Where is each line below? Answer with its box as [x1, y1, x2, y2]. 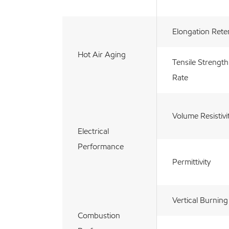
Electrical [78, 126, 109, 136]
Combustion [78, 210, 120, 220]
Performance [78, 141, 124, 151]
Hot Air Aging [78, 49, 126, 59]
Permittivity [172, 156, 211, 167]
